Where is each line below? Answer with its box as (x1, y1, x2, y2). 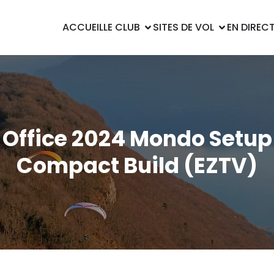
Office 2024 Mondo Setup (2, 124, 272, 154)
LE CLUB (103, 20, 140, 34)
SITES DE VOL (153, 20, 214, 34)
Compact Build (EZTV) (17, 150, 257, 180)
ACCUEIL (62, 20, 103, 34)
